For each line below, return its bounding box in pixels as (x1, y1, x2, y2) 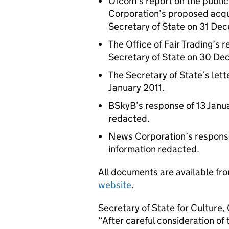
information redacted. (108, 143, 199, 155)
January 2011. (108, 82, 165, 94)
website (98, 179, 131, 191)
